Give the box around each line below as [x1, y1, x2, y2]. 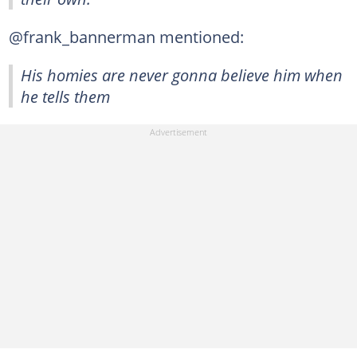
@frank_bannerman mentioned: [8, 25, 244, 48]
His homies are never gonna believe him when [21, 63, 343, 86]
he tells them [21, 84, 110, 108]
